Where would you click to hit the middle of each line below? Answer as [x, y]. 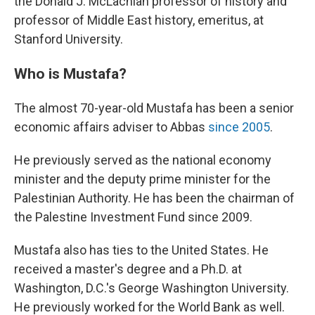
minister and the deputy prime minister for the [142, 179]
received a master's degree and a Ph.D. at [128, 269]
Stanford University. [69, 39]
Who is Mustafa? [70, 73]
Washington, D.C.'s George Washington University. [152, 288]
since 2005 [239, 127]
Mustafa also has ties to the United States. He [141, 250]
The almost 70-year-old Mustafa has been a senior [154, 108]
